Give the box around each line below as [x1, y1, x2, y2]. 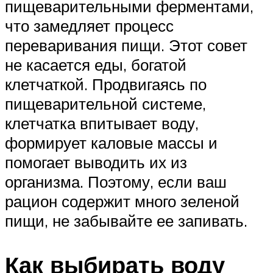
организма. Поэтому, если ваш [5, 171, 227, 191]
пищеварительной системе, [5, 93, 206, 113]
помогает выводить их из [5, 152, 187, 172]
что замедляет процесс [5, 15, 174, 35]
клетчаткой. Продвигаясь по [5, 74, 207, 94]
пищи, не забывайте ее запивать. [5, 210, 247, 230]
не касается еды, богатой [5, 54, 186, 74]
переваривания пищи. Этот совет [5, 35, 247, 55]
